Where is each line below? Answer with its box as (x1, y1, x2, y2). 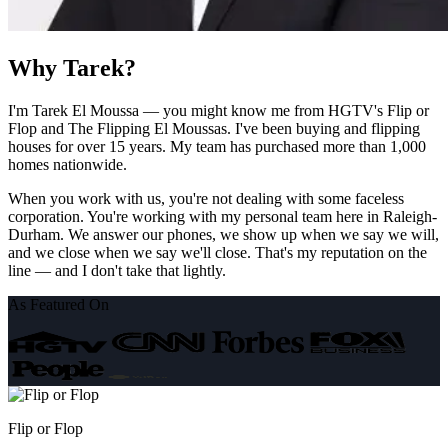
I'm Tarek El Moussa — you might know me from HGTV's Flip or (8, 102, 429, 120)
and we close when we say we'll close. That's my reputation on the (8, 244, 427, 262)
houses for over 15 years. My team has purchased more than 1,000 (8, 138, 426, 156)
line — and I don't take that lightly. (8, 262, 226, 280)
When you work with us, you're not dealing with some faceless (8, 190, 404, 208)
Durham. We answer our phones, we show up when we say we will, (8, 226, 439, 244)
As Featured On (8, 296, 109, 314)
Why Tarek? (8, 55, 136, 82)
